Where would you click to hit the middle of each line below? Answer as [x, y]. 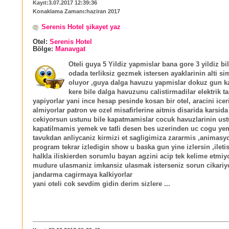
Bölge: [44, 49]
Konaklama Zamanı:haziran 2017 [76, 12]
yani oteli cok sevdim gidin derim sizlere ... [101, 184]
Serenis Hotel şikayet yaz [81, 27]
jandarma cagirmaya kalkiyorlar [83, 175]
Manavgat [70, 49]
